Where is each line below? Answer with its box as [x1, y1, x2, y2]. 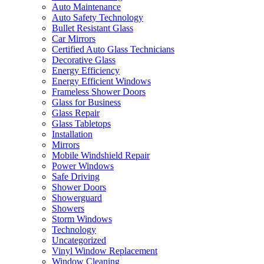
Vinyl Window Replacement [52, 246, 157, 256]
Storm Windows [52, 214, 112, 225]
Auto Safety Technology [52, 12, 143, 23]
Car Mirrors [52, 34, 95, 44]
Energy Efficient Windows [52, 76, 151, 87]
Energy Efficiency [52, 65, 120, 76]
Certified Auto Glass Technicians [52, 44, 174, 55]
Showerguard [52, 193, 102, 203]
